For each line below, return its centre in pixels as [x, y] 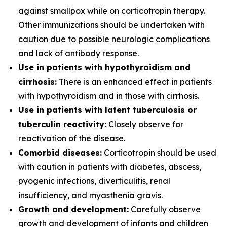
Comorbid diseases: [60, 153]
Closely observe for [145, 124]
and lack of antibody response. [79, 53]
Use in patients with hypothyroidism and [104, 67]
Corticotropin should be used [159, 153]
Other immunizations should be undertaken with [111, 25]
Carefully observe [165, 209]
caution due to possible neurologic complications [114, 39]
